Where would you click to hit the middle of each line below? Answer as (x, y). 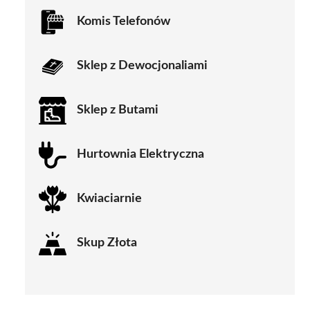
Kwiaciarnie (109, 199)
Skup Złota (107, 243)
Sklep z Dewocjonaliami (142, 66)
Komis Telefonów (124, 22)
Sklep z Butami (118, 110)
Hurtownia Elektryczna (140, 155)
